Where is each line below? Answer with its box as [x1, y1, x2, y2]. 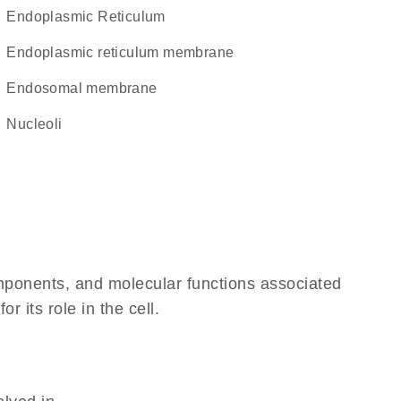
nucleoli [17, 116, 63, 132]
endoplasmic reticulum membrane [16, 45, 235, 60]
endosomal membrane [16, 81, 158, 96]
